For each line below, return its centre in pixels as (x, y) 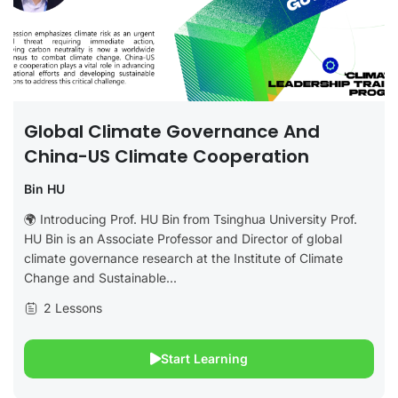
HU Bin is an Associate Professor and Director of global (183, 239)
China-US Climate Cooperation (167, 157)
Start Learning (204, 359)
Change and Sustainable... (100, 278)
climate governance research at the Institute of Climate (183, 259)
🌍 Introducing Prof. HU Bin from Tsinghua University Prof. (191, 219)
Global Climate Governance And (172, 132)
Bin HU (44, 189)
